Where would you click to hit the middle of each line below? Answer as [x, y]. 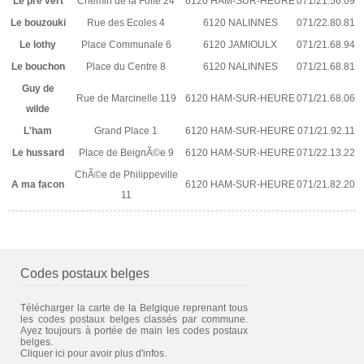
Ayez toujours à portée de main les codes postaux [134, 330]
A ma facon [38, 184]
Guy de [38, 88]
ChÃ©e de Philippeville [126, 174]
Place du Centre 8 [126, 66]
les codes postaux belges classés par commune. [134, 319]
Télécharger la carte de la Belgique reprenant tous [134, 308]
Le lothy [38, 44]
